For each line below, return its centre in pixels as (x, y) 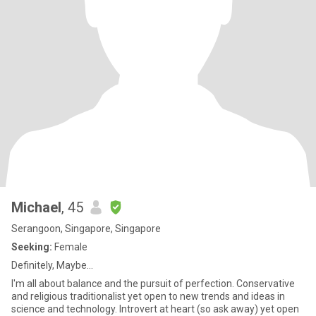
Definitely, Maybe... (52, 265)
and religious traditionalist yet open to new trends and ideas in (148, 296)
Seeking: (32, 247)
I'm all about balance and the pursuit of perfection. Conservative (153, 284)
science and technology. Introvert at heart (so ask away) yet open (155, 309)
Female (70, 247)
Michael (36, 207)
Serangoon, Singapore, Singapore (86, 229)
